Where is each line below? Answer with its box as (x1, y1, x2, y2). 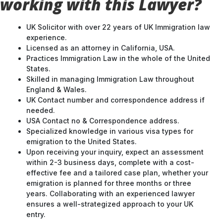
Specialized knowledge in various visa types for (26, 126, 193, 134)
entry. (26, 209, 46, 218)
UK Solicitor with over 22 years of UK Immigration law (26, 22, 210, 30)
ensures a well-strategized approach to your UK (26, 199, 193, 207)
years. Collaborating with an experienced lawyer (26, 188, 195, 197)
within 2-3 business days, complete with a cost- (26, 157, 194, 166)
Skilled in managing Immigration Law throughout (26, 74, 194, 82)
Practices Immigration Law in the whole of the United (26, 53, 210, 61)
